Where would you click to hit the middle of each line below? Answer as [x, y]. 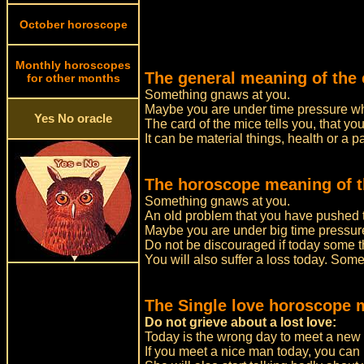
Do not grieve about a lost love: [241, 322]
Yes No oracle [73, 119]
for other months [73, 78]
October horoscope [73, 24]
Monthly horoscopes [73, 65]
